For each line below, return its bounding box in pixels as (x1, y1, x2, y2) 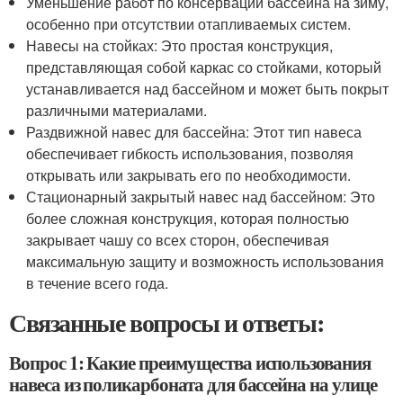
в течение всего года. (26, 273, 169, 293)
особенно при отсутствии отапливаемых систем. (26, 13, 352, 34)
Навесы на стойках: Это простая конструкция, (26, 35, 334, 56)
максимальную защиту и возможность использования (26, 251, 385, 272)
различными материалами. (26, 100, 208, 121)
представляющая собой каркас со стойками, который (26, 57, 382, 77)
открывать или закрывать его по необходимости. (26, 165, 352, 185)
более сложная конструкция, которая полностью (26, 208, 350, 228)
